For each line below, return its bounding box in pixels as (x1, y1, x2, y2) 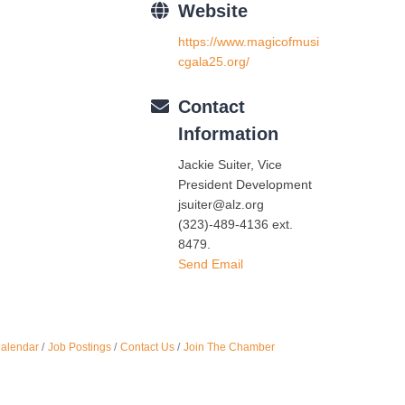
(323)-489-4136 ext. (177, 217, 293, 232)
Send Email (177, 257, 243, 272)
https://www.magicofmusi (177, 34, 319, 50)
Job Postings (48, 341, 112, 354)
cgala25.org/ (177, 54, 250, 70)
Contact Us (120, 341, 175, 354)
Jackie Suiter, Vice (177, 157, 282, 173)
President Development (177, 177, 312, 193)
